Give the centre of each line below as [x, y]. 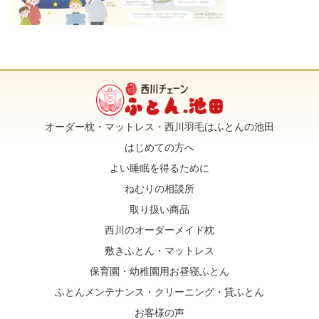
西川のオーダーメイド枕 [159, 230]
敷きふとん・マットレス [159, 250]
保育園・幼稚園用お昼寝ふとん [159, 271]
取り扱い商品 [159, 209]
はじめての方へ [159, 147]
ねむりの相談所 [159, 188]
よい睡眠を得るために [159, 168]
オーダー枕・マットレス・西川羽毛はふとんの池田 [159, 126]
